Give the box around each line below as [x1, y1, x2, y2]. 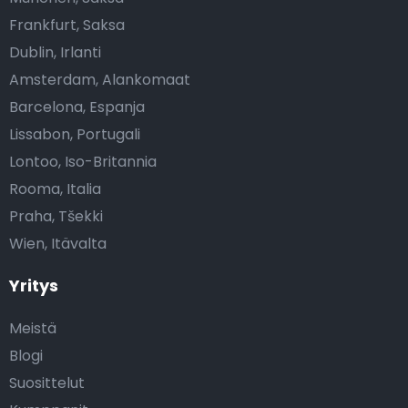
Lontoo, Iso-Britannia [9, 150, 157, 172]
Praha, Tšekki [9, 205, 103, 227]
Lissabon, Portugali [9, 123, 140, 145]
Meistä [9, 317, 56, 339]
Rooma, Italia [9, 178, 101, 199]
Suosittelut [9, 372, 85, 393]
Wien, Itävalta [9, 232, 107, 254]
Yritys [9, 273, 58, 297]
